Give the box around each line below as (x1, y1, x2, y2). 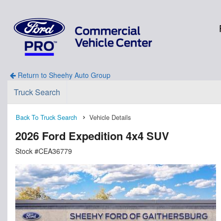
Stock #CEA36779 (15, 146, 72, 156)
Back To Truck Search (16, 112, 77, 122)
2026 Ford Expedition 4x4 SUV (15, 127, 169, 144)
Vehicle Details (89, 112, 131, 122)
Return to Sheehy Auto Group (15, 70, 110, 80)
